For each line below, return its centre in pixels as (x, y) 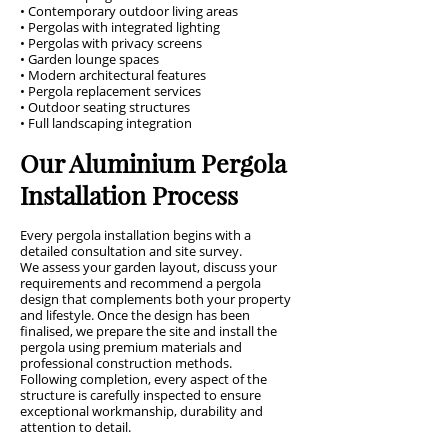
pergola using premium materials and (131, 347)
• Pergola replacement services (110, 91)
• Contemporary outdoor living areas (129, 11)
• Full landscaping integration (106, 123)
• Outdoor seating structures (105, 107)
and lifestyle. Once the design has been (135, 315)
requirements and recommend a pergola (140, 283)
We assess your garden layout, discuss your (148, 267)
